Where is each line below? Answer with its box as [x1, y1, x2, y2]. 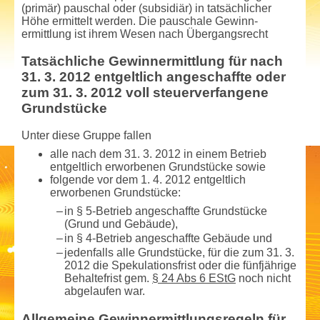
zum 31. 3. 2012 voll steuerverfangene [21, 84, 269, 100]
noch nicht [236, 272, 291, 285]
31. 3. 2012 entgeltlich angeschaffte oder [21, 69, 286, 84]
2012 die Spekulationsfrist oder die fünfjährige [64, 259, 296, 272]
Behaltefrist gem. [64, 272, 152, 285]
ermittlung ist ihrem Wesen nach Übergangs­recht [21, 27, 268, 40]
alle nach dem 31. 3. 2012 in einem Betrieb [50, 147, 266, 160]
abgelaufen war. [64, 285, 145, 298]
